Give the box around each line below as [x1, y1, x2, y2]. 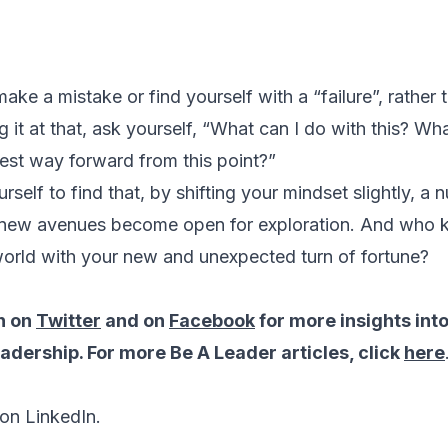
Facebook [169, 309, 255, 331]
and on [101, 309, 169, 331]
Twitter [36, 309, 101, 331]
